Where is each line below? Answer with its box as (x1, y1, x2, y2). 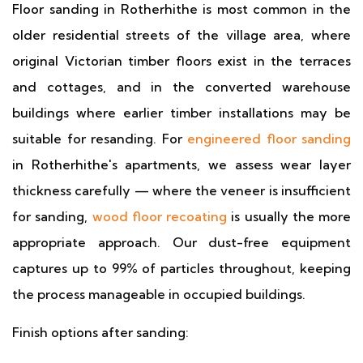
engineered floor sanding (187, 130, 351, 147)
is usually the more (227, 208, 351, 224)
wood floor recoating (92, 208, 227, 224)
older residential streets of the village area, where (12, 27, 351, 43)
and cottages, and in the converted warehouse (12, 79, 351, 95)
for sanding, (12, 208, 92, 224)
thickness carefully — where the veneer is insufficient (12, 182, 351, 199)
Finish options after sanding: (12, 324, 189, 340)
